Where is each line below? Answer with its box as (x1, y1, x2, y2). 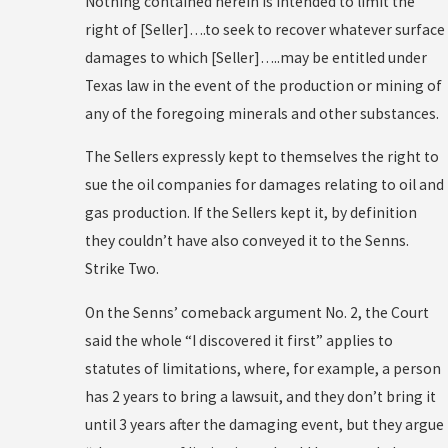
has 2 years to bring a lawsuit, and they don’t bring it (84, 386, 436, 406)
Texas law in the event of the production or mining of (84, 75, 442, 95)
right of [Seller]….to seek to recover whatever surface (84, 19, 445, 39)
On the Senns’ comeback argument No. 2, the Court (84, 302, 429, 322)
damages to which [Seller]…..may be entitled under (84, 47, 427, 67)
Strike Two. (84, 259, 159, 279)
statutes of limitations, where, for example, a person (84, 358, 441, 378)
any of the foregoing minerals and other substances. (84, 103, 439, 123)
